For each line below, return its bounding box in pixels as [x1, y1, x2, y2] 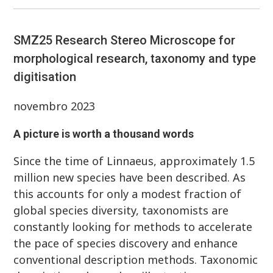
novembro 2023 [13, 99, 96, 114]
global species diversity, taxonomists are [13, 203, 229, 218]
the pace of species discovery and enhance [13, 236, 238, 251]
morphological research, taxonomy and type [13, 51, 257, 66]
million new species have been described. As [13, 170, 246, 185]
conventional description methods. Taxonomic [13, 252, 258, 268]
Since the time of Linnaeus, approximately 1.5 [13, 154, 255, 169]
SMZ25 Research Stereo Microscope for [13, 33, 236, 48]
